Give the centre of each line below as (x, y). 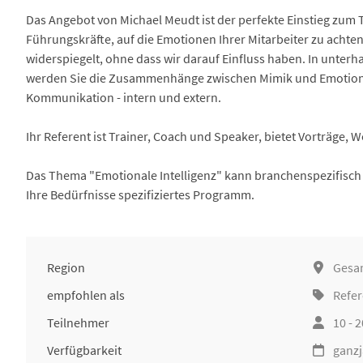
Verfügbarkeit (84, 350)
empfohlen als (86, 295)
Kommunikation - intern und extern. (124, 97)
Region (66, 267)
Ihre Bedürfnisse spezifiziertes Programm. (140, 194)
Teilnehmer (78, 322)
